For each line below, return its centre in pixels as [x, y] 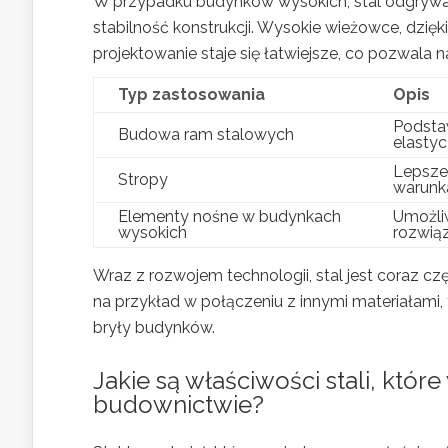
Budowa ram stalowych [206, 134]
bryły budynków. [154, 327]
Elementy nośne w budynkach [229, 216]
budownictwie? [178, 404]
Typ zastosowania [191, 94]
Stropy [143, 179]
